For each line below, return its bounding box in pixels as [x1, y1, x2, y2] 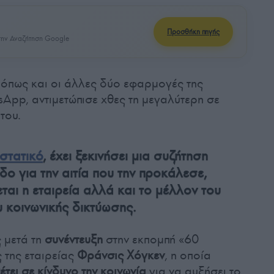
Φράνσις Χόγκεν [77, 246, 165, 263]
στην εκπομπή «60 [106, 231, 199, 247]
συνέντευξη [45, 231, 106, 247]
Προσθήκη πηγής [167, 27, 220, 36]
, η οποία [165, 246, 211, 263]
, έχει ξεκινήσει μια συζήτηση [43, 147, 208, 164]
